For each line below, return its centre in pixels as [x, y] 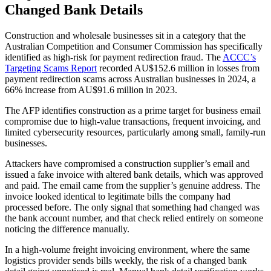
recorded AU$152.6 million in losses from [178, 68]
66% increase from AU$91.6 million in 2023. [91, 90]
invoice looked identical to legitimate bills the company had [118, 196]
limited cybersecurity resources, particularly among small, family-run [135, 132]
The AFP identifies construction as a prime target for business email [133, 110]
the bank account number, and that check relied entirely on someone [134, 218]
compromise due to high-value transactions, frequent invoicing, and [133, 121]
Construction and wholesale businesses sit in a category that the [125, 35]
